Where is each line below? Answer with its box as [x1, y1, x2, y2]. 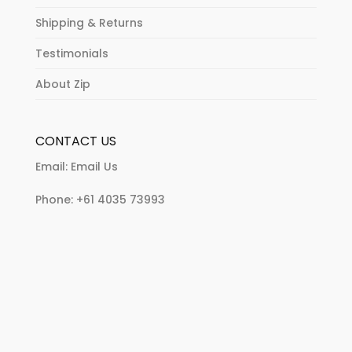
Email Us [70, 159, 118, 175]
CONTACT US [35, 132, 116, 151]
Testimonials [35, 46, 108, 62]
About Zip [35, 76, 90, 93]
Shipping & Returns [35, 15, 143, 31]
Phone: [35, 192, 76, 208]
